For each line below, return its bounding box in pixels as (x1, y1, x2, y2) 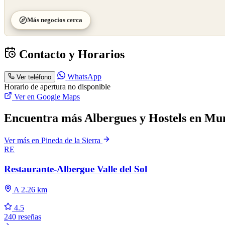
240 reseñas (4, 212, 41, 221)
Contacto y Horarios (16, 48, 125, 61)
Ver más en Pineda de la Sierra (4, 136, 102, 145)
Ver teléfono (17, 73, 52, 81)
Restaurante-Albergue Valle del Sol (4, 163, 147, 174)
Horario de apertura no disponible (4, 82, 110, 91)
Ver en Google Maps (12, 92, 80, 101)
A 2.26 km (12, 185, 47, 194)
